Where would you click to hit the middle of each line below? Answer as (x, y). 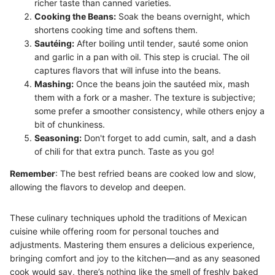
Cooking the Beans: (75, 16)
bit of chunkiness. (70, 124)
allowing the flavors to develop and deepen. (98, 187)
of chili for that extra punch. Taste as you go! (124, 151)
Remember (33, 173)
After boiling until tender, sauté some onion (161, 43)
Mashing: (54, 83)
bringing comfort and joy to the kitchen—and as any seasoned (135, 258)
